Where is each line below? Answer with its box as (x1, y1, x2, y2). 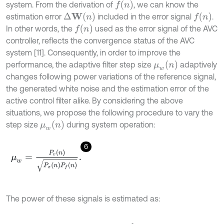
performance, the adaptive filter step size (6, 60, 153, 69)
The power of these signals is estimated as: (6, 194, 160, 203)
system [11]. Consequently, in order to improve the (6, 48, 180, 57)
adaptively (178, 60, 217, 69)
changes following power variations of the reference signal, (6, 72, 216, 81)
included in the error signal (95, 12, 194, 21)
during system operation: (64, 120, 155, 129)
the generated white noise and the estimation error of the (6, 84, 209, 93)
